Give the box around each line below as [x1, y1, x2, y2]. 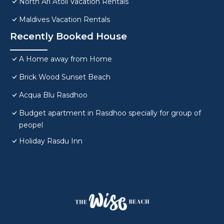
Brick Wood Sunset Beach [19, 72, 110, 82]
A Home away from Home [19, 54, 112, 64]
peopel [19, 120, 43, 130]
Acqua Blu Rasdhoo [19, 90, 87, 100]
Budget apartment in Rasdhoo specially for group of [19, 108, 201, 118]
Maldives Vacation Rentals [19, 15, 110, 24]
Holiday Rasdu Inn [19, 136, 82, 146]
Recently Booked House [10, 30, 127, 42]
